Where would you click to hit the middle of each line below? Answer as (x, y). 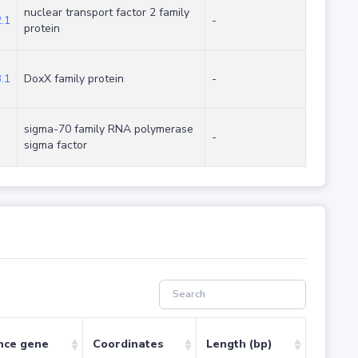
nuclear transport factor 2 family (106, 13)
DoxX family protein (74, 79)
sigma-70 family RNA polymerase (108, 129)
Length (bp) (239, 344)
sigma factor (55, 145)
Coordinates (128, 344)
